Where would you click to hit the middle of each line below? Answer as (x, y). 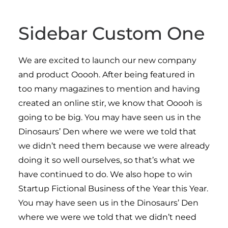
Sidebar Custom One (111, 33)
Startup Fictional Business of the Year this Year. (113, 189)
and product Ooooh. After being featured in (107, 75)
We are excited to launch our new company (107, 60)
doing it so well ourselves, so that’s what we (107, 160)
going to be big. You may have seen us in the (110, 117)
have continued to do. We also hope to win (105, 174)
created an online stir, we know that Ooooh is (110, 103)
